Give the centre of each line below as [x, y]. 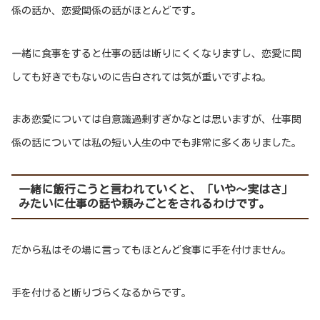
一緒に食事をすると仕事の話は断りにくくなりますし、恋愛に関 [156, 53]
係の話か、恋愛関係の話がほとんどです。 [106, 11]
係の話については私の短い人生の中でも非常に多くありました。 [156, 143]
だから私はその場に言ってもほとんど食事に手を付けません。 [151, 250]
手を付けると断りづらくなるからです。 [101, 292]
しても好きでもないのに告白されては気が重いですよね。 [141, 77]
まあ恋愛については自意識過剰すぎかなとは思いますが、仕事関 [156, 120]
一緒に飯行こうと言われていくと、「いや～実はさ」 [155, 190]
